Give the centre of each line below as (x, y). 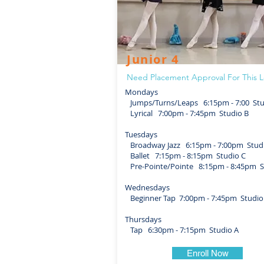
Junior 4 (153, 59)
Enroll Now (207, 253)
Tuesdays (141, 134)
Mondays (141, 92)
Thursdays (143, 219)
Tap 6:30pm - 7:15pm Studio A (182, 230)
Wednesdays (147, 187)
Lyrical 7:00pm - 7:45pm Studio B (187, 113)
